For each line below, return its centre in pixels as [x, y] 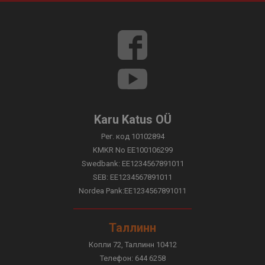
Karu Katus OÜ [132, 119]
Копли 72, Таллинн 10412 [132, 245]
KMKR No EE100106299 [132, 150]
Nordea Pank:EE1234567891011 [132, 191]
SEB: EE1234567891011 [132, 177]
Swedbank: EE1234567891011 [132, 164]
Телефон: [117, 258]
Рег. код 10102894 [132, 136]
